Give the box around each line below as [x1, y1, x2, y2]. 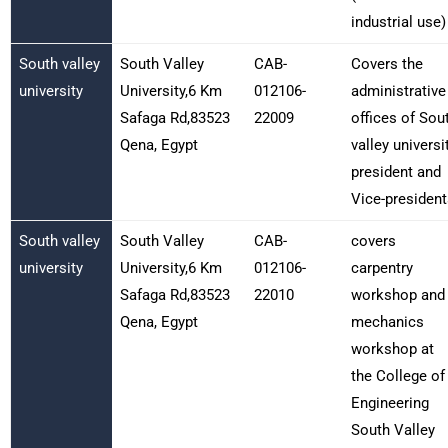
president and [350, 162, 441, 181]
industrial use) [350, 12, 446, 31]
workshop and [350, 285, 445, 304]
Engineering [350, 393, 429, 412]
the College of [350, 366, 445, 385]
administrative [350, 81, 446, 100]
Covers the [350, 54, 423, 73]
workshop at [350, 339, 434, 358]
